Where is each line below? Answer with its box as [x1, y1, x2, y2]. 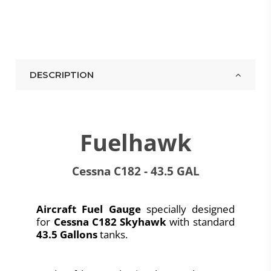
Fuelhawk [79, 126, 192, 158]
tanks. [97, 227, 128, 241]
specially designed [140, 201, 235, 216]
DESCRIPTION [29, 68, 94, 80]
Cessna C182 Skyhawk [53, 214, 167, 229]
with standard [166, 214, 235, 229]
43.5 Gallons [36, 227, 98, 241]
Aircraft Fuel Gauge [36, 201, 141, 216]
